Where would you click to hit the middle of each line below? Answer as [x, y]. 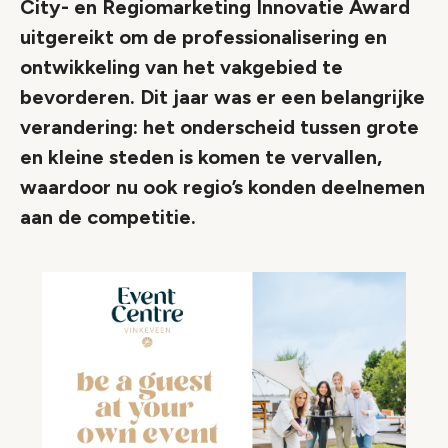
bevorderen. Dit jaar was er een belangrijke [222, 97]
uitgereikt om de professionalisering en [203, 37]
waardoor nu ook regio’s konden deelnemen [222, 187]
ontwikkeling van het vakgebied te [181, 67]
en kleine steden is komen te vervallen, [201, 157]
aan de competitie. [108, 217]
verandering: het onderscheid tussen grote [219, 127]
